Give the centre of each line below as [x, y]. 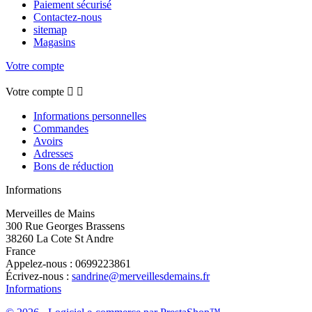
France [21, 251]
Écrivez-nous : [39, 276]
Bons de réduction [73, 166]
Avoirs [48, 141]
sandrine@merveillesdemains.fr [141, 276]
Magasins [54, 42]
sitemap [50, 30]
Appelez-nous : [40, 264]
